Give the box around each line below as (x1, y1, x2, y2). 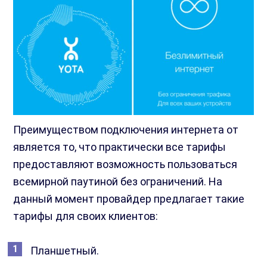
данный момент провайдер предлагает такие (13, 193, 245, 206)
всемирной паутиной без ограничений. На (13, 175, 223, 188)
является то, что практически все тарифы (13, 141, 226, 154)
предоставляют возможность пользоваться (13, 158, 238, 171)
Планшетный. (30, 244, 100, 257)
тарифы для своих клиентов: (13, 210, 159, 223)
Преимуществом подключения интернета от (13, 123, 239, 136)
